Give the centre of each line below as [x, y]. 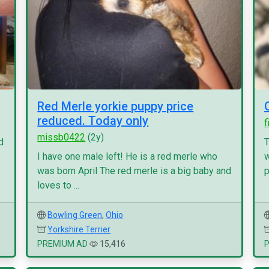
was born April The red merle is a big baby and [134, 171]
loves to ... [59, 185]
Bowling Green [75, 215]
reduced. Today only [93, 121]
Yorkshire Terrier [79, 229]
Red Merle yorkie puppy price [116, 106]
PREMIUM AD [63, 244]
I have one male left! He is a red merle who [128, 156]
